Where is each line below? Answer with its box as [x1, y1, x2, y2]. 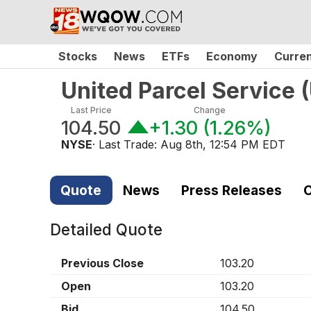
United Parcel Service [61, 77, 295, 104]
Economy [206, 49, 258, 63]
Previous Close [61, 256, 144, 271]
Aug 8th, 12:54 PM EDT [160, 137, 285, 151]
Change [194, 105, 226, 115]
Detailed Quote [50, 220, 162, 239]
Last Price [70, 105, 112, 115]
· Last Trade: [92, 137, 160, 151]
